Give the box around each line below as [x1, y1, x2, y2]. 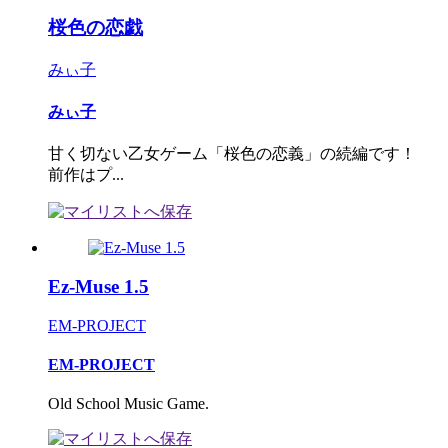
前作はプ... [48, 166, 124, 184]
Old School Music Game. [48, 395, 209, 413]
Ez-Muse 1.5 [48, 275, 149, 297]
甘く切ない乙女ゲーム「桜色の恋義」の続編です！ [48, 145, 432, 163]
